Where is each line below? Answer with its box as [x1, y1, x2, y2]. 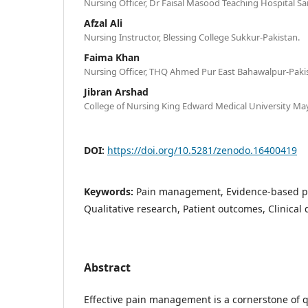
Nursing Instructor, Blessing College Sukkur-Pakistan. [84, 30, 300, 43]
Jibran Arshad [84, 85, 148, 98]
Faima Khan [84, 50, 140, 64]
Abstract [84, 259, 131, 275]
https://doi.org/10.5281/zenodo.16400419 [107, 143, 297, 157]
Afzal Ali [84, 16, 122, 30]
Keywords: [84, 184, 136, 198]
